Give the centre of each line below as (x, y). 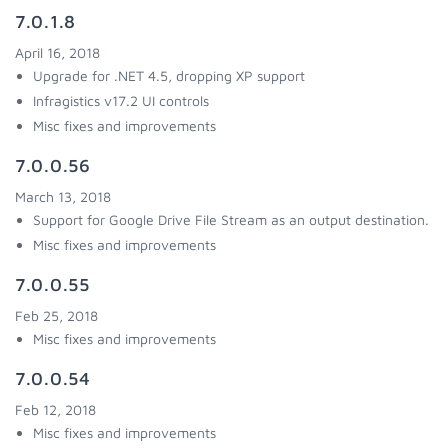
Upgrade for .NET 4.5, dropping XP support (169, 75)
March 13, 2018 (63, 196)
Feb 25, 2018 (56, 315)
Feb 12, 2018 (55, 409)
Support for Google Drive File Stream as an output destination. (231, 219)
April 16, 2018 (57, 52)
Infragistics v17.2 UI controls (121, 100)
